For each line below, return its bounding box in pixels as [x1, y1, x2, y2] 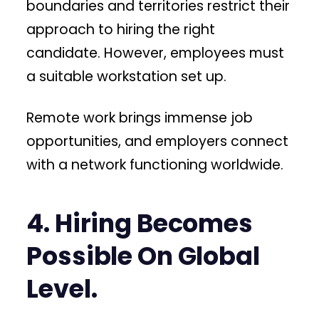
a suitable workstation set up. [26, 66, 227, 86]
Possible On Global [26, 239, 260, 274]
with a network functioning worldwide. [26, 155, 284, 174]
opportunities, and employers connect [26, 131, 289, 151]
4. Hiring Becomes [26, 206, 253, 241]
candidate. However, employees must [26, 43, 285, 63]
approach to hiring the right [26, 19, 216, 39]
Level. [26, 271, 98, 307]
